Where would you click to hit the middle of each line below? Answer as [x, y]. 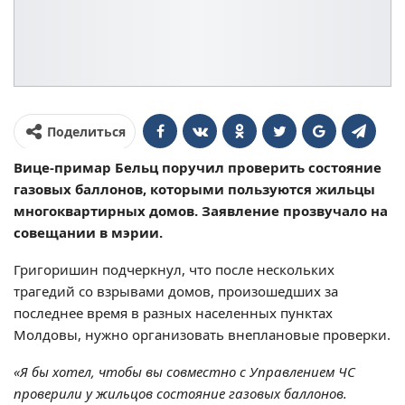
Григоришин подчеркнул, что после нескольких [174, 270]
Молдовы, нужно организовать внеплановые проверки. [202, 335]
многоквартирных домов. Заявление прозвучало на [201, 211]
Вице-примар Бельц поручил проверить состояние [198, 168]
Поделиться [86, 132]
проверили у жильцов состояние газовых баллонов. [180, 394]
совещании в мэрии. [88, 233]
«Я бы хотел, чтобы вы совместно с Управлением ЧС [184, 372]
